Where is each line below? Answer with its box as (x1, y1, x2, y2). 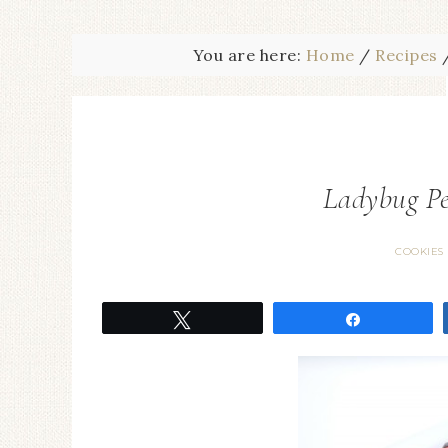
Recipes (375, 45, 438, 65)
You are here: (192, 45, 306, 65)
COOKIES (395, 245, 444, 258)
